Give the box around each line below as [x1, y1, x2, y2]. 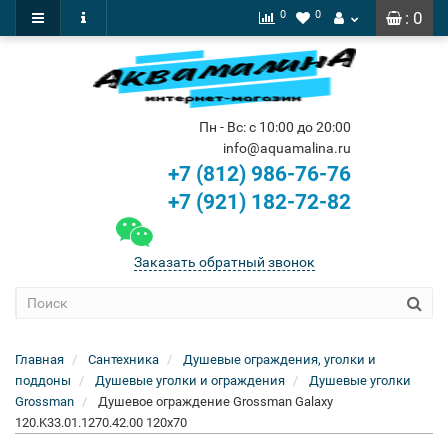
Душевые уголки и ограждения [95, 373, 285, 388]
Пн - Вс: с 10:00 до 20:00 [198, 119, 351, 135]
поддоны [15, 373, 71, 388]
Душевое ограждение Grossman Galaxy [98, 394, 333, 409]
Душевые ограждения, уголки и [183, 352, 376, 367]
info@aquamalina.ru [222, 140, 351, 156]
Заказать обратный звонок [133, 254, 315, 270]
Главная [15, 352, 64, 367]
